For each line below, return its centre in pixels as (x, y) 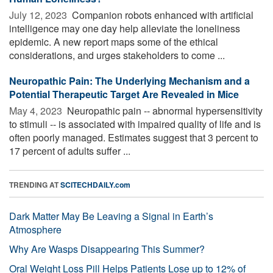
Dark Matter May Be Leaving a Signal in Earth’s (111, 216)
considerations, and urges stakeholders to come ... (117, 55)
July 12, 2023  (39, 15)
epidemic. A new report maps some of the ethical (114, 41)
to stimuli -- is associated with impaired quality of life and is (135, 124)
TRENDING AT (35, 184)
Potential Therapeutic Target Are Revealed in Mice (124, 94)
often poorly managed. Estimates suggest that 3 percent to (134, 137)
